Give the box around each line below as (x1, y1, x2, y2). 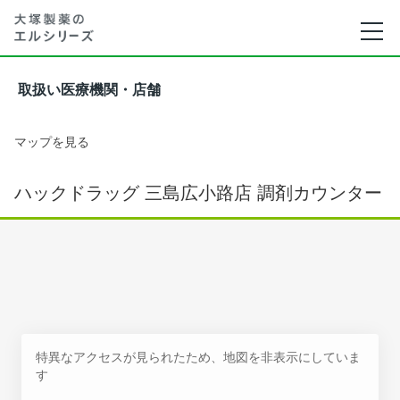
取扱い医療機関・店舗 (18, 82, 161, 97)
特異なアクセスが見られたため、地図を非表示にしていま (36, 349, 361, 364)
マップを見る (14, 134, 89, 149)
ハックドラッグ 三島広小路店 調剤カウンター (14, 182, 382, 204)
